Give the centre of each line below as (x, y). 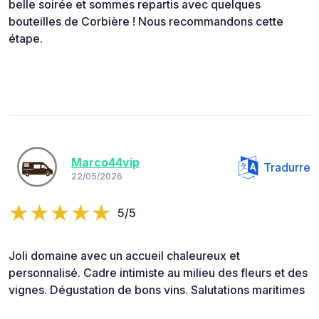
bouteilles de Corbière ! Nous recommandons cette (146, 22)
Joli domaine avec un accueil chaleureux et (124, 256)
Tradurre (287, 168)
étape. (26, 39)
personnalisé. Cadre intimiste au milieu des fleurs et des (158, 273)
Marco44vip (105, 162)
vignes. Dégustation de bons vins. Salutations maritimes (157, 290)
